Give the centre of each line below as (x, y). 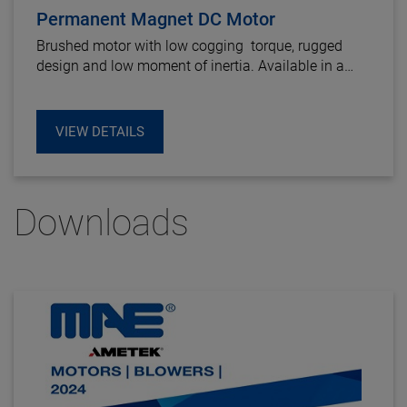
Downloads (101, 223)
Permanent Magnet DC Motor (156, 19)
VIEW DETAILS (100, 131)
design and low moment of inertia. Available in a (190, 65)
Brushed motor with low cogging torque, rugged (189, 45)
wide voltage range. (100, 85)
